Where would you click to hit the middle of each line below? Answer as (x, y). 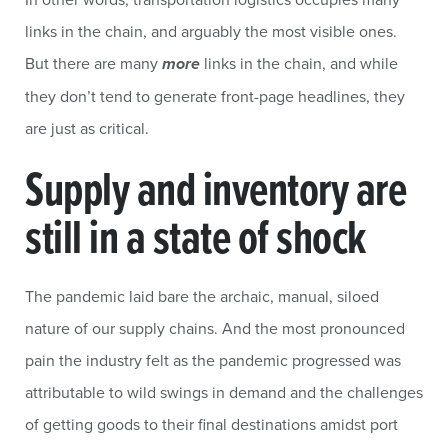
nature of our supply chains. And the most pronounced (215, 328)
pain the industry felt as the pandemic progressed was (213, 360)
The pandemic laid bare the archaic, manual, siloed (202, 296)
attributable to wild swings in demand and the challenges (224, 392)
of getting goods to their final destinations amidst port (211, 424)
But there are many (93, 63)
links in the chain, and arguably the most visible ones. (211, 31)
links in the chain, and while (299, 63)
